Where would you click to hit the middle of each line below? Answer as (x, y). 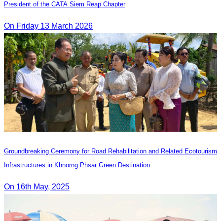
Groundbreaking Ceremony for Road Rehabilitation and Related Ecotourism (110, 151)
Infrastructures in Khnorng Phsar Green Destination (77, 165)
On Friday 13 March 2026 (48, 26)
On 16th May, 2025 (37, 186)
